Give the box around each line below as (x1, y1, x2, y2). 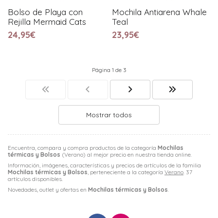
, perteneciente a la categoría (88, 168, 164, 176)
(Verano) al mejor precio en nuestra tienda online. (60, 150, 192, 158)
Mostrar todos (86, 110, 132, 119)
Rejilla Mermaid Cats (8, 16, 86, 27)
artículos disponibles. (8, 175, 63, 182)
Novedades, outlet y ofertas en (8, 185, 88, 193)
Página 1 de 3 (91, 66, 127, 73)
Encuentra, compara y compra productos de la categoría (8, 144, 158, 151)
